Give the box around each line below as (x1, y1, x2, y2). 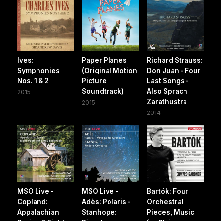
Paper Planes (82, 56, 127, 64)
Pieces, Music (147, 208, 194, 217)
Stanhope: (82, 208, 117, 217)
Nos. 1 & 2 (17, 76, 49, 85)
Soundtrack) (82, 87, 124, 95)
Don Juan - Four (147, 66, 201, 74)
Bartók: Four (147, 187, 188, 196)
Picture (82, 76, 107, 85)
